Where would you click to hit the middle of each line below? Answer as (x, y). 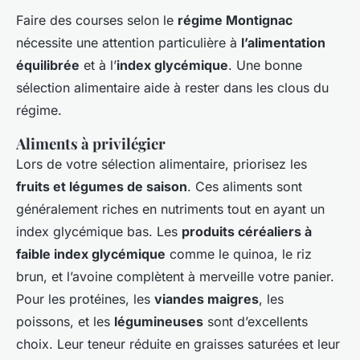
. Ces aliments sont (245, 186)
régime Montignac (235, 20)
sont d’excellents (256, 321)
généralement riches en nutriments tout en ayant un (170, 209)
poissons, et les (65, 321)
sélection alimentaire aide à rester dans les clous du (172, 87)
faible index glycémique (91, 254)
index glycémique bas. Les (99, 231)
